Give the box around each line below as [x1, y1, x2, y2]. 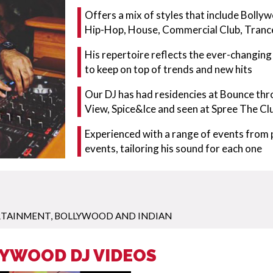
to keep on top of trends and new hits [84, 63, 252, 76]
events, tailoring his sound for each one [84, 142, 262, 155]
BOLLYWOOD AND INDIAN [54, 210, 172, 221]
